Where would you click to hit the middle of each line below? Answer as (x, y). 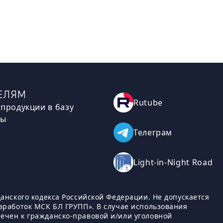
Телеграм (153, 132)
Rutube (148, 103)
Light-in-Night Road (173, 162)
